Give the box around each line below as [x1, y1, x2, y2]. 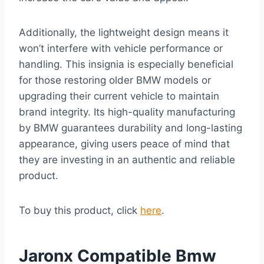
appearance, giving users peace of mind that [19, 138, 230, 150]
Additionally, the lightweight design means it [19, 27, 229, 39]
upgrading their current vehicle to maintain [19, 90, 219, 103]
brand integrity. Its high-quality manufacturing [19, 106, 235, 118]
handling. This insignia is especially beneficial [19, 58, 233, 71]
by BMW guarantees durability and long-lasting [19, 122, 242, 134]
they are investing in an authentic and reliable [19, 154, 235, 166]
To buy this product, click [19, 204, 140, 217]
